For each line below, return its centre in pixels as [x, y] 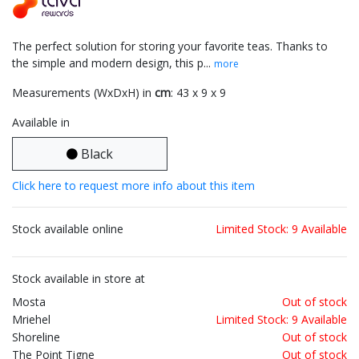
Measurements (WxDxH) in [83, 93]
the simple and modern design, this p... [113, 63]
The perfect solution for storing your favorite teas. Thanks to [170, 46]
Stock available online [68, 229]
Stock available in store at [79, 279]
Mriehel [31, 320]
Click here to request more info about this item [133, 186]
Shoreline [36, 337]
